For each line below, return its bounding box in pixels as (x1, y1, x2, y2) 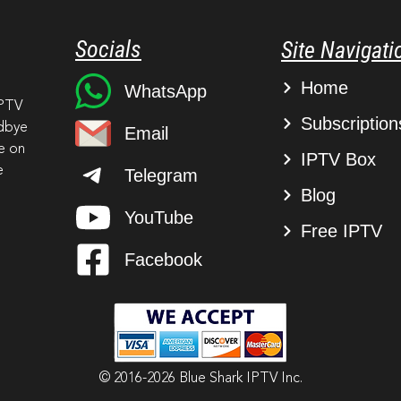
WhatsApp (124, 81, 207, 101)
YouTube (124, 207, 193, 227)
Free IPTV (301, 220, 383, 241)
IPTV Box (301, 149, 377, 169)
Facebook (124, 249, 202, 269)
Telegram (124, 165, 198, 185)
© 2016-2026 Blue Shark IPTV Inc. (98, 371, 303, 386)
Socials (74, 35, 141, 63)
